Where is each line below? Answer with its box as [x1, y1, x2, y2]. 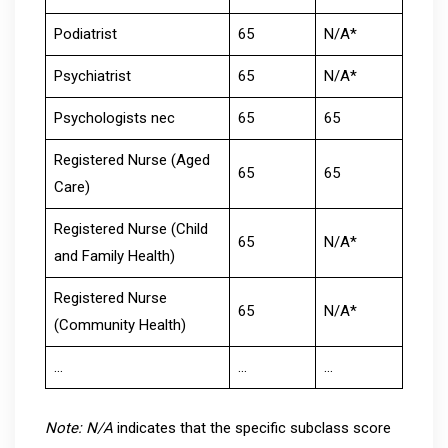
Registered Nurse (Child [53, 219, 208, 238]
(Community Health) [53, 315, 186, 334]
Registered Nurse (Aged [53, 150, 210, 169]
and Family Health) [53, 246, 175, 265]
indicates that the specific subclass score [113, 419, 391, 438]
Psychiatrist [53, 66, 131, 85]
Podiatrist [53, 24, 117, 43]
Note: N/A [45, 419, 113, 438]
